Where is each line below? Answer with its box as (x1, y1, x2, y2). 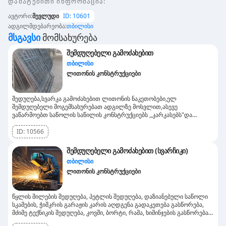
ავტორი (8, 12, 31, 20)
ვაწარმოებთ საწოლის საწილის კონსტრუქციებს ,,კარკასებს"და (12, 110, 192, 119)
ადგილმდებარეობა (8, 22, 65, 30)
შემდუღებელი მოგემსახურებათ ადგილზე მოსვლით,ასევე (12, 102, 178, 111)
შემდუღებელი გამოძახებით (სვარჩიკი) (67, 146, 188, 155)
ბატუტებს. (12, 119, 40, 127)
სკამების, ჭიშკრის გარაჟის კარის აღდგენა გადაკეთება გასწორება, (12, 200, 204, 209)
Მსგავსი (8, 31, 40, 43)
